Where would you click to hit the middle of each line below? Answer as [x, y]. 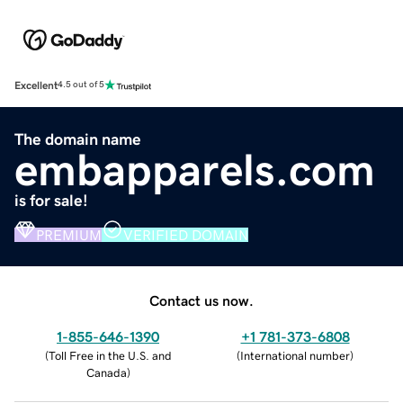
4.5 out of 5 [81, 85]
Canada [106, 372]
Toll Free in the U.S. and [110, 355]
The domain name [78, 139]
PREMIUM [69, 234]
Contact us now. [201, 300]
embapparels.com [195, 170]
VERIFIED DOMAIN [186, 234]
